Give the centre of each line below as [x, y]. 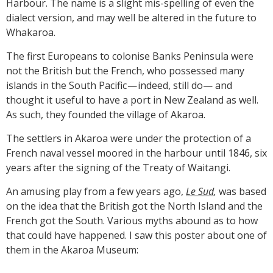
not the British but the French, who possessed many [125, 70]
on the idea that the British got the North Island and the [134, 206]
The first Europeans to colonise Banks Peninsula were [130, 56]
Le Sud [200, 191]
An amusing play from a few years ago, [96, 191]
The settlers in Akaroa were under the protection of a [129, 138]
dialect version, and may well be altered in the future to [131, 17]
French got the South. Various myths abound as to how [132, 220]
